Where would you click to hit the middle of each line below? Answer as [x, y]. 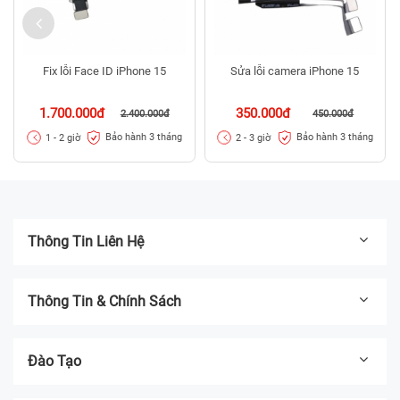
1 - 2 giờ [62, 137]
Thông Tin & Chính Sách [104, 301]
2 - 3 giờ [254, 137]
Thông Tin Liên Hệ [86, 241]
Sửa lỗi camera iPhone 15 [295, 71]
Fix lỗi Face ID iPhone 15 [104, 71]
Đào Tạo [54, 361]
